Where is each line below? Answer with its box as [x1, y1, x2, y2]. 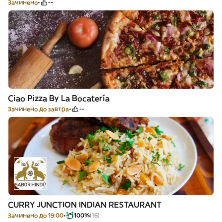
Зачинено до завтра [8, 105, 69, 112]
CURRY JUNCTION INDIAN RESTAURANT [8, 200, 162, 210]
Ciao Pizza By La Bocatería [8, 93, 110, 103]
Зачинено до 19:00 [8, 212, 63, 219]
